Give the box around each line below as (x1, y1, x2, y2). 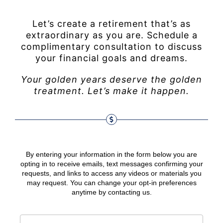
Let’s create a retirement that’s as (32, 18, 191, 29)
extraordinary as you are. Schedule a (25, 30, 198, 41)
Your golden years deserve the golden (21, 74, 202, 85)
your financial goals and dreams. (35, 53, 188, 64)
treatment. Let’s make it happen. (34, 86, 189, 97)
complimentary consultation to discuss (21, 41, 202, 52)
